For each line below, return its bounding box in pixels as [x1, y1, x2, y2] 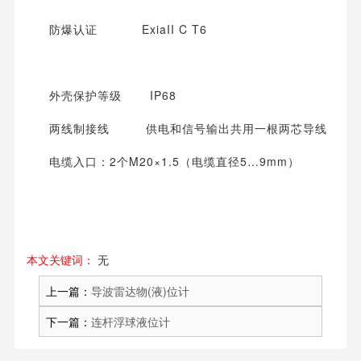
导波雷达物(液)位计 [91, 283, 189, 300]
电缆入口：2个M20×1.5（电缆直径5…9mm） [49, 153, 300, 170]
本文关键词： [27, 251, 94, 268]
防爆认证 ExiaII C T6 [49, 21, 207, 38]
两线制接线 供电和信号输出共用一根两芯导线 [49, 120, 327, 137]
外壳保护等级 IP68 [49, 87, 176, 104]
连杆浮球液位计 [91, 313, 170, 330]
